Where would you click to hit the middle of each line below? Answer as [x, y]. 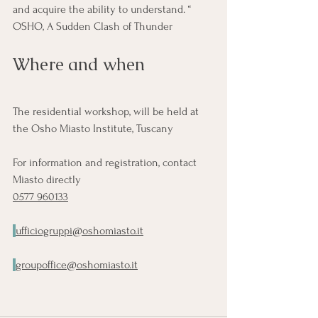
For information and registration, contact [106, 162]
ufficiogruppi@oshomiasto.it [79, 230]
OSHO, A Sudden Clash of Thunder [93, 26]
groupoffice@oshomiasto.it [77, 264]
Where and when [79, 64]
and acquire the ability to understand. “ [103, 9]
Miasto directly [47, 179]
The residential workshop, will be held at [107, 111]
